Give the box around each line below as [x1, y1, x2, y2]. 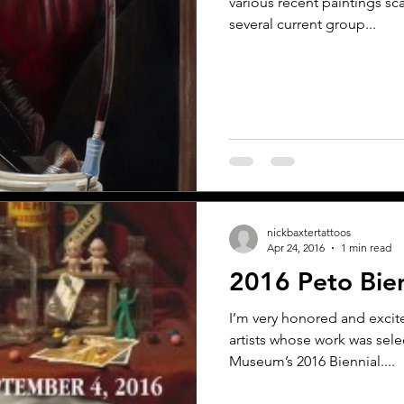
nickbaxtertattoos [267, 225, 351, 240]
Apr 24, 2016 [267, 241, 325, 255]
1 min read [341, 241, 391, 255]
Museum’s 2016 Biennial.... [229, 353, 395, 371]
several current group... [229, 15, 376, 33]
